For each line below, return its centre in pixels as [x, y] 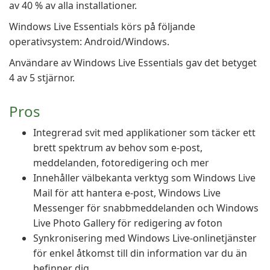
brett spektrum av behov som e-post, [118, 148]
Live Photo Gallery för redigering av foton [128, 223]
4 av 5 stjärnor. [42, 78]
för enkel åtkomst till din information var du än [140, 253]
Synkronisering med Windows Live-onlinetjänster [145, 238]
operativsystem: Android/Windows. [89, 42]
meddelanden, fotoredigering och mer [121, 163]
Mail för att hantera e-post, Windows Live [127, 193]
